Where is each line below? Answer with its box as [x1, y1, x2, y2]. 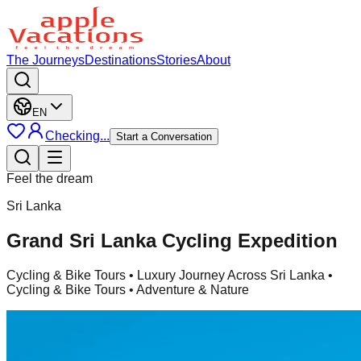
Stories [156, 53, 197, 67]
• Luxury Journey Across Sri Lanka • [126, 268, 333, 282]
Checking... [45, 129, 110, 143]
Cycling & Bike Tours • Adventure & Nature [6, 282, 249, 297]
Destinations [85, 53, 156, 67]
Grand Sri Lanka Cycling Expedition [6, 229, 338, 251]
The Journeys [6, 53, 85, 67]
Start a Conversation [116, 131, 212, 143]
